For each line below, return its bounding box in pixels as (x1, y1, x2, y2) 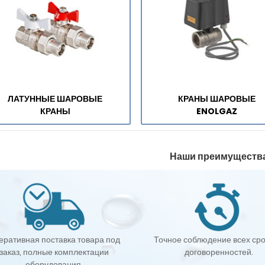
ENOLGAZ (196, 105, 237, 118)
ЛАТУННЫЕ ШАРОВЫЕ (8, 93, 103, 105)
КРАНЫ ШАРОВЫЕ (177, 93, 256, 105)
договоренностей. (185, 245, 254, 258)
